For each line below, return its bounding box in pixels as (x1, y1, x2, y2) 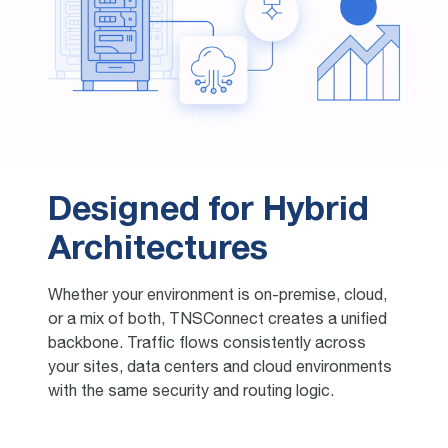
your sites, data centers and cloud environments (48, 361, 392, 378)
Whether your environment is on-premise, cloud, (48, 289, 387, 306)
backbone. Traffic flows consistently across (48, 337, 366, 354)
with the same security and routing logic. (48, 385, 334, 402)
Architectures (48, 235, 268, 267)
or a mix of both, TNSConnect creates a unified (48, 313, 387, 330)
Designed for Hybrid (48, 196, 369, 228)
